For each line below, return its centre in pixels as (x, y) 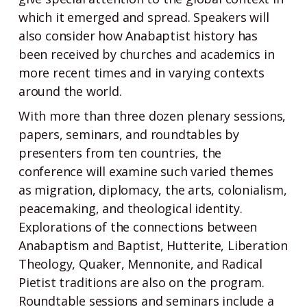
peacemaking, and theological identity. (131, 208)
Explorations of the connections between (138, 227)
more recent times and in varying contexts (142, 73)
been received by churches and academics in (147, 54)
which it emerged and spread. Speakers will (144, 17)
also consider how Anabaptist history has (138, 36)
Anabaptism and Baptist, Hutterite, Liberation (153, 245)
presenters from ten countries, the (120, 153)
